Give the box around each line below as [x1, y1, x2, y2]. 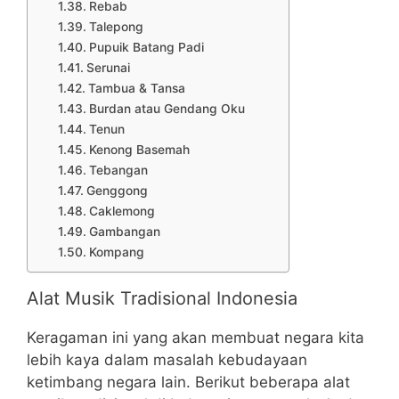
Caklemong [88, 203, 155, 218]
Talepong [88, 19, 143, 34]
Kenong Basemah [88, 142, 190, 157]
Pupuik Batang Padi [88, 39, 204, 54]
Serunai [85, 60, 130, 75]
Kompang [88, 244, 144, 259]
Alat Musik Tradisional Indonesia [27, 287, 297, 309]
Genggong [85, 183, 148, 198]
